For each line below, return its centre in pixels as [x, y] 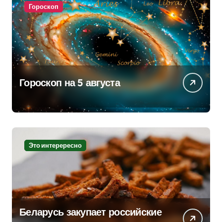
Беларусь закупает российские [90, 212]
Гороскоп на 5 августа [70, 82]
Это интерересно [55, 145]
